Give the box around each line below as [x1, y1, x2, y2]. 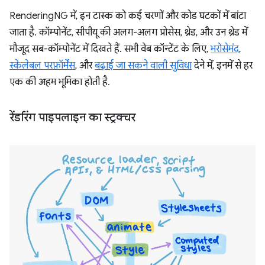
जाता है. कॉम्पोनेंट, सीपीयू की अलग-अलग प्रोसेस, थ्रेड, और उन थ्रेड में [9, 27, 247, 38]
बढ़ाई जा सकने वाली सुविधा [95, 60, 192, 72]
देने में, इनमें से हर [192, 60, 253, 72]
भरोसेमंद [211, 43, 239, 55]
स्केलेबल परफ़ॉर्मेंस [9, 60, 75, 72]
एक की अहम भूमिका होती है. [9, 76, 110, 88]
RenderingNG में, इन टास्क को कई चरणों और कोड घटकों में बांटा [9, 10, 246, 22]
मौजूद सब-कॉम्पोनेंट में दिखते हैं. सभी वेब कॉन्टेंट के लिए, [9, 43, 211, 55]
